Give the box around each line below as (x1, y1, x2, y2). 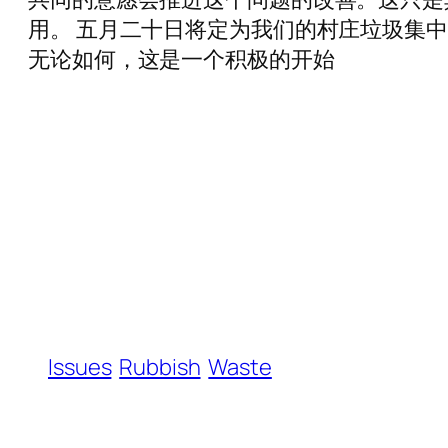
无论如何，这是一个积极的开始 (28, 44, 335, 75)
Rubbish (119, 352, 201, 383)
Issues (48, 352, 112, 383)
